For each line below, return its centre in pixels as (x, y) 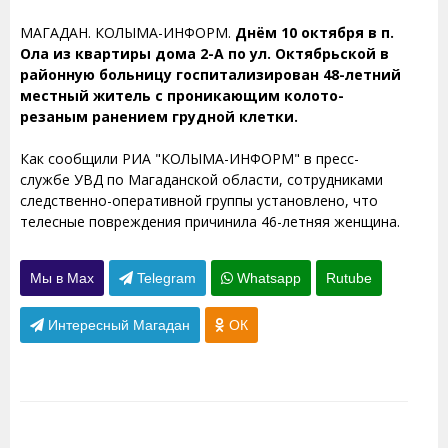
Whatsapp (267, 278)
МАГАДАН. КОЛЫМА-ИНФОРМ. (127, 32)
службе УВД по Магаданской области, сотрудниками (201, 179)
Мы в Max (62, 278)
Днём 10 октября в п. (314, 32)
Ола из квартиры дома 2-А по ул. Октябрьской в (204, 53)
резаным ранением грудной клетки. (159, 116)
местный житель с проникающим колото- (182, 95)
